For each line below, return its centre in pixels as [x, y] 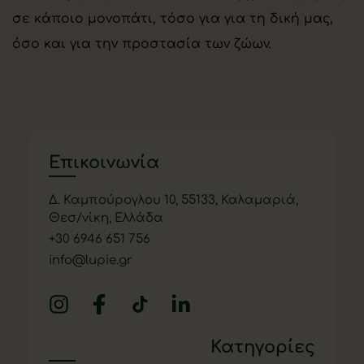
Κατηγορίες [263, 347]
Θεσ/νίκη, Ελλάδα [106, 219]
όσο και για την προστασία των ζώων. [141, 44]
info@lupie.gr [91, 261]
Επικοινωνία [104, 163]
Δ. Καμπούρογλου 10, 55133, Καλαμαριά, [173, 201]
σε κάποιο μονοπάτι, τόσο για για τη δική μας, [173, 19]
